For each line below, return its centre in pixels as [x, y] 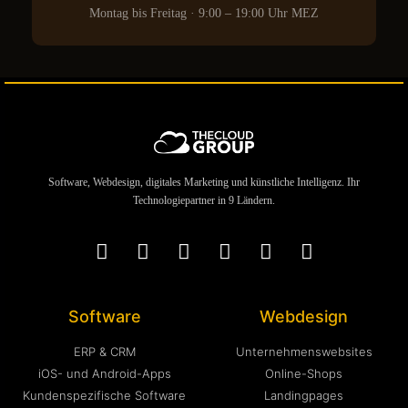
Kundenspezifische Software [104, 396]
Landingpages [304, 396]
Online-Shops [304, 374]
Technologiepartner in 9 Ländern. [204, 201]
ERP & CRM [104, 352]
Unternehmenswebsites [304, 352]
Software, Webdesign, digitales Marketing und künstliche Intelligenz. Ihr [204, 183]
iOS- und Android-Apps [104, 374]
